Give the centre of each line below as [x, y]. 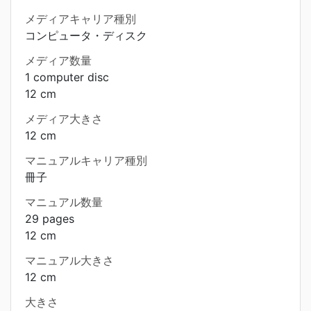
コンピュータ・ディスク [86, 35]
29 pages [50, 219]
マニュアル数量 [64, 202]
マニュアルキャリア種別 [86, 160]
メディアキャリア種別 [81, 19]
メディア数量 [58, 60]
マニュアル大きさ [69, 260]
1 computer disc [67, 77]
